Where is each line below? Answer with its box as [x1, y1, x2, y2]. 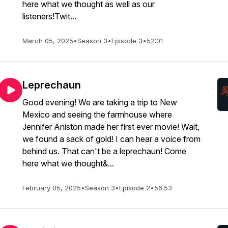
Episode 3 [111, 37, 142, 45]
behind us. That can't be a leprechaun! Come [22, 146, 186, 156]
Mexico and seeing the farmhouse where [22, 109, 172, 120]
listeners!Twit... [22, 11, 76, 21]
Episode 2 [119, 184, 150, 192]
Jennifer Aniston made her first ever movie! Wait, [22, 122, 199, 132]
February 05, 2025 [22, 184, 81, 192]
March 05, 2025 [22, 37, 73, 45]
